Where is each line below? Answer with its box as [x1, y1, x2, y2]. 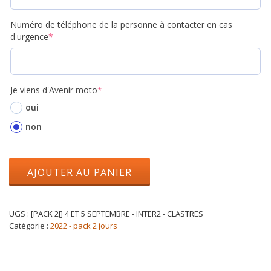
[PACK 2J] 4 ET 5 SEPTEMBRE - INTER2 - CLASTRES [31, 207, 203, 219]
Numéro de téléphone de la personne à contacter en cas [10, 18, 232, 30]
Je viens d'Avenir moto [10, 83, 97, 96]
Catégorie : [9, 220, 50, 231]
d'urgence [10, 30, 48, 42]
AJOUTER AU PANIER [27, 165, 132, 179]
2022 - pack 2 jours [50, 220, 117, 231]
